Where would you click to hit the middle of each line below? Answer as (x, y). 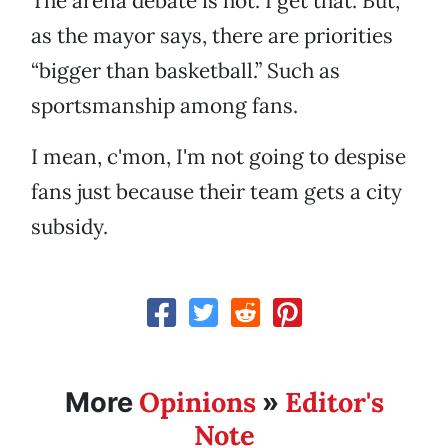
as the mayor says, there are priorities (212, 36)
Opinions (197, 402)
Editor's (334, 402)
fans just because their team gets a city (216, 192)
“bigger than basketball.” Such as (185, 71)
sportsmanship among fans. (164, 106)
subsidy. (69, 227)
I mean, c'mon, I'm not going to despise (218, 157)
